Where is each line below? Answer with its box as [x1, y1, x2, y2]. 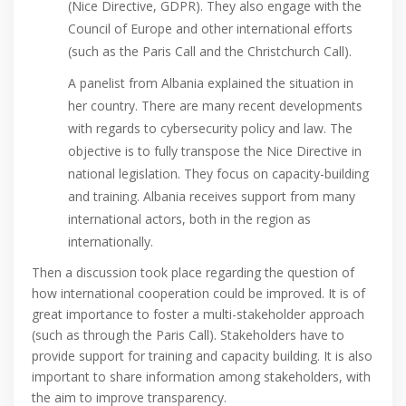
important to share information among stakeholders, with [32, 368, 371, 386]
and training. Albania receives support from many [68, 188, 355, 206]
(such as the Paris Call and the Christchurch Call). [68, 43, 352, 61]
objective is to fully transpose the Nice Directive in [68, 142, 362, 160]
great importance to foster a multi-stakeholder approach [32, 305, 364, 324]
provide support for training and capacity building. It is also [32, 347, 372, 365]
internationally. [68, 233, 153, 251]
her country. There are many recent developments [68, 97, 362, 115]
